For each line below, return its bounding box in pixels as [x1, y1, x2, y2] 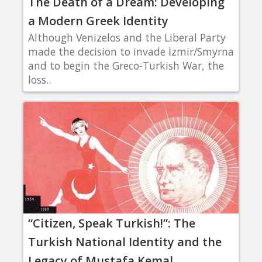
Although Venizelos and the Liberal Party [28, 30, 226, 44]
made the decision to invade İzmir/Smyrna [28, 44, 234, 58]
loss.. [28, 72, 51, 87]
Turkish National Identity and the [28, 233, 222, 250]
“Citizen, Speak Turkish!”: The [28, 215, 195, 231]
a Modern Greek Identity [28, 12, 168, 29]
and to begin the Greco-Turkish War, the [28, 58, 224, 73]
